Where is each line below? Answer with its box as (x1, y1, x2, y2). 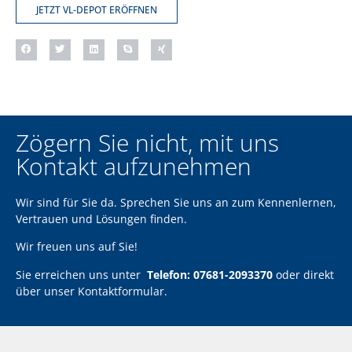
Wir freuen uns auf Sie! (16, 239, 137, 255)
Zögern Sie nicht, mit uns (16, 126, 279, 159)
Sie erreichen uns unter (16, 266, 144, 282)
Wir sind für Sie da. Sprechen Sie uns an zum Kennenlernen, (16, 194, 336, 210)
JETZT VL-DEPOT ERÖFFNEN (36, 2, 157, 16)
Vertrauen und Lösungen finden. (16, 211, 187, 226)
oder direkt (273, 266, 334, 282)
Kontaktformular (78, 283, 164, 299)
